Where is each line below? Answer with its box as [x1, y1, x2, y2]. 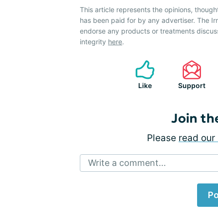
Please [147, 132, 179, 144]
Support [178, 81, 205, 90]
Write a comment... [88, 158, 166, 168]
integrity [80, 37, 108, 46]
